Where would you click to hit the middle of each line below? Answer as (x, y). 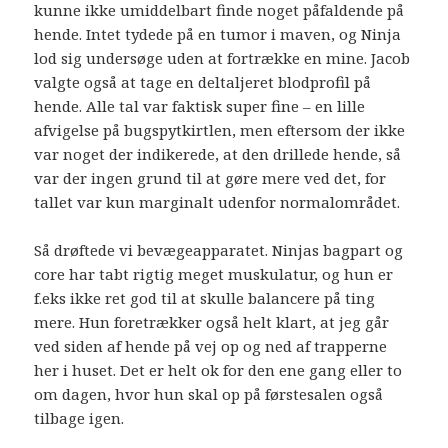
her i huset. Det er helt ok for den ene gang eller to (218, 370)
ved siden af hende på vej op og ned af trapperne (211, 346)
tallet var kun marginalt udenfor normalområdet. (217, 202)
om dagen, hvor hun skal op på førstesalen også (209, 394)
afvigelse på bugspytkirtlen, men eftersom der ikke (220, 130)
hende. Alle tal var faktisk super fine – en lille (200, 106)
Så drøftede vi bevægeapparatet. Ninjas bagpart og (219, 250)
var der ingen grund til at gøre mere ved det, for (210, 178)
